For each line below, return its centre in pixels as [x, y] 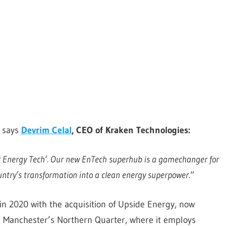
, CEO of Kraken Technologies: [131, 130]
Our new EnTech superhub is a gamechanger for [134, 160]
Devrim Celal [46, 130]
